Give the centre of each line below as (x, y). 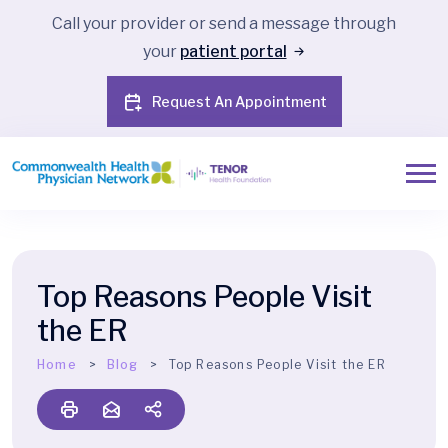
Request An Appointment (239, 101)
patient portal (233, 51)
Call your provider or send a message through (224, 23)
